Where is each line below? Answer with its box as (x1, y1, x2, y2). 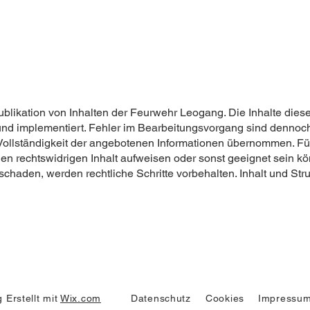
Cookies (206, 293, 244, 304)
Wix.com (60, 293, 101, 304)
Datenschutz (131, 293, 191, 304)
